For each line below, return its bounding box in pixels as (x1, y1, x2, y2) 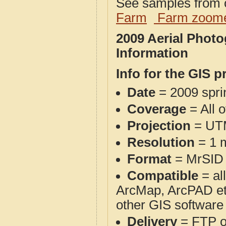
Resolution (127, 135, 195, 149)
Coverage (127, 102, 186, 116)
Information (116, 46, 188, 60)
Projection (127, 119, 191, 133)
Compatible (127, 168, 198, 183)
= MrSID (172, 152, 223, 166)
